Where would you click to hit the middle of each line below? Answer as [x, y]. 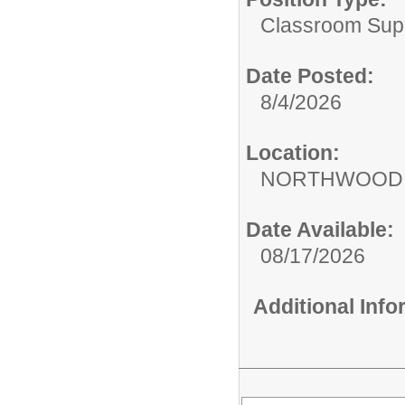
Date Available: [320, 230]
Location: [293, 153]
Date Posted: [310, 76]
